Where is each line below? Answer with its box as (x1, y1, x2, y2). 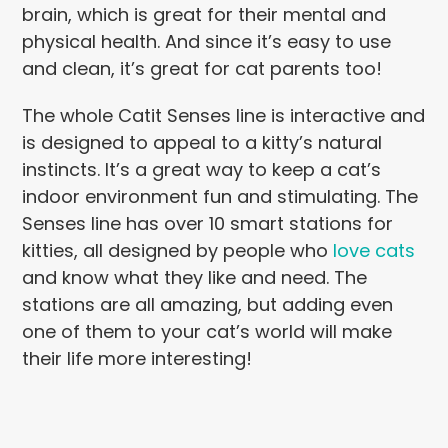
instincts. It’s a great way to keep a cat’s (22, 157, 382, 183)
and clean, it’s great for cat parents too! (22, 56, 383, 82)
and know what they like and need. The (22, 265, 368, 291)
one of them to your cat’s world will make (22, 319, 393, 345)
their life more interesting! (22, 346, 253, 372)
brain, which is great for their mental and (22, 2, 387, 28)
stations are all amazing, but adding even (22, 292, 394, 318)
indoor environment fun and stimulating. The (22, 184, 419, 210)
